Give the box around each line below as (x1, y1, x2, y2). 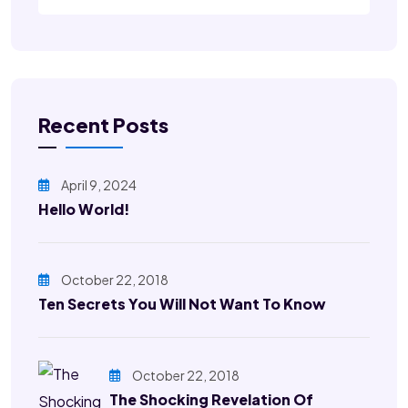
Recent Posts (38, 112, 168, 138)
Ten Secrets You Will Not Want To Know (38, 294, 326, 314)
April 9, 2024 (61, 177, 137, 194)
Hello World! (38, 199, 130, 219)
